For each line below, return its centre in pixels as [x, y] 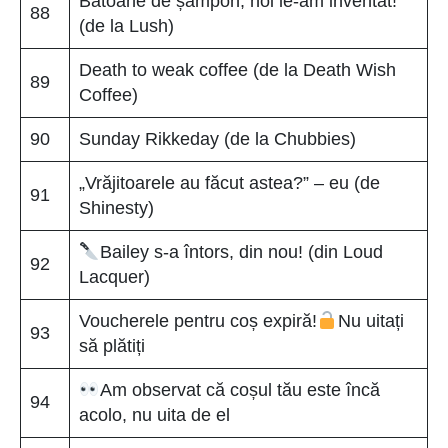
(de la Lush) [126, 25]
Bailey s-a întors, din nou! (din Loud [241, 251]
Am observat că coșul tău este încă [239, 389]
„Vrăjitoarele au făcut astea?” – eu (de [229, 182]
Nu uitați [370, 320]
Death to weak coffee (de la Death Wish [237, 69]
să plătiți [112, 345]
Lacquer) [114, 276]
